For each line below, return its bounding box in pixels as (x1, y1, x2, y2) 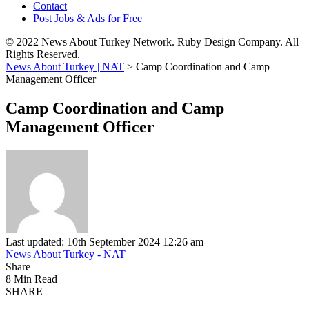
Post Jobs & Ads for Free (33, 12, 142, 24)
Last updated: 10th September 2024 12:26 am (6, 235, 203, 248)
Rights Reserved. (6, 48, 80, 60)
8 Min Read (6, 272, 57, 285)
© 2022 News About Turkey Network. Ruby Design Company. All (6, 36, 299, 48)
